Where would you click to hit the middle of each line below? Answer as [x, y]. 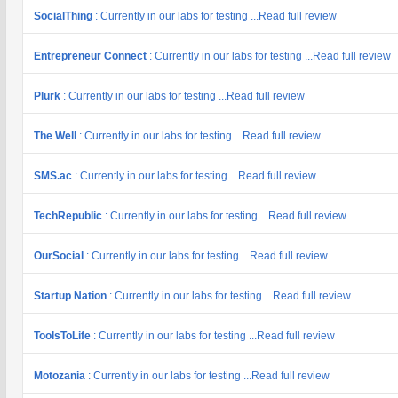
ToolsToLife [64, 336]
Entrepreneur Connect [92, 56]
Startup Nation [72, 296]
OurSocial [60, 256]
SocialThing [64, 16]
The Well [56, 136]
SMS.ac [54, 176]
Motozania [61, 376]
